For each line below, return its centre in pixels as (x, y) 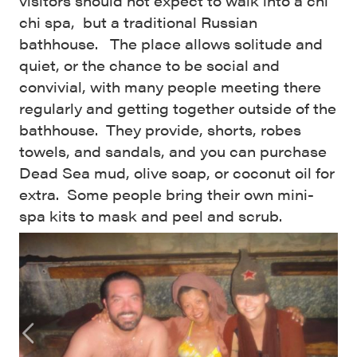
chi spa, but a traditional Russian (138, 22)
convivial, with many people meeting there (170, 87)
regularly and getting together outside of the (178, 108)
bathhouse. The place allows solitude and (171, 44)
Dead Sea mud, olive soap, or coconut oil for (177, 173)
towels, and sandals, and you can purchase (173, 151)
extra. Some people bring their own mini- (167, 194)
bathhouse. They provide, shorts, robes (160, 130)
